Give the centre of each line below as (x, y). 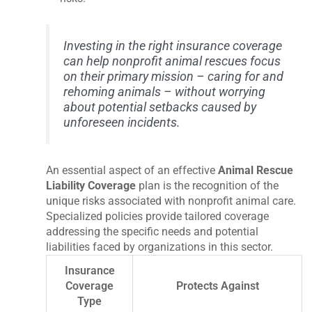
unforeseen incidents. (122, 123)
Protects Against (217, 286)
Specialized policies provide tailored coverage (158, 216)
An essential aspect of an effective (132, 170)
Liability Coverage (91, 185)
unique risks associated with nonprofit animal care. (171, 201)
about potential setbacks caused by (160, 108)
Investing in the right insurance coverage (173, 46)
